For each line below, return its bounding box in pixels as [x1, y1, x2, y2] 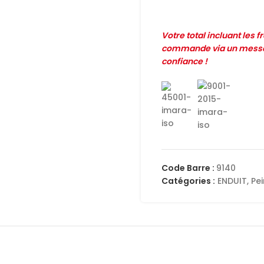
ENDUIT [217, 175, 247, 187]
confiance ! [161, 55, 207, 67]
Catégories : [161, 175, 215, 187]
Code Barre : [161, 162, 216, 174]
